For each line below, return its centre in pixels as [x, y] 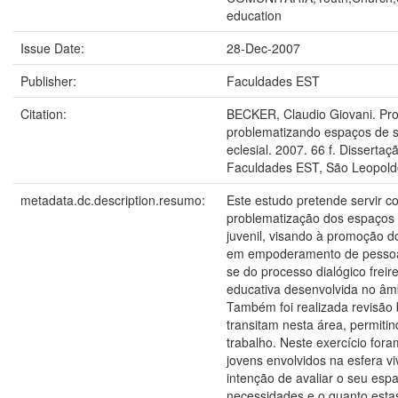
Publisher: [50, 81]
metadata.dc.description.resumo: [115, 200]
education [254, 15]
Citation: [45, 114]
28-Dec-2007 [263, 48]
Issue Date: [54, 48]
